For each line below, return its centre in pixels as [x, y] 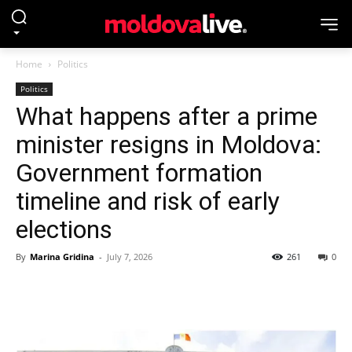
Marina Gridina [62, 257]
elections [64, 229]
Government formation [139, 173]
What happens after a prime [167, 116]
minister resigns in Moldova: [169, 145]
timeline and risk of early [148, 201]
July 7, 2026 [130, 257]
